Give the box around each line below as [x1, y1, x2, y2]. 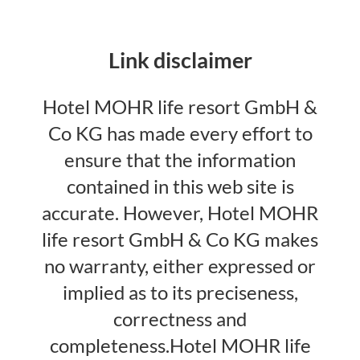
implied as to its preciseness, [62, 281, 298, 305]
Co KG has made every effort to [47, 122, 313, 145]
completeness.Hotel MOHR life [49, 334, 311, 358]
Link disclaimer [108, 47, 252, 73]
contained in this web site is [66, 175, 294, 198]
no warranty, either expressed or [44, 255, 316, 278]
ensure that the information [64, 149, 296, 172]
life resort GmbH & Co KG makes [42, 228, 318, 252]
